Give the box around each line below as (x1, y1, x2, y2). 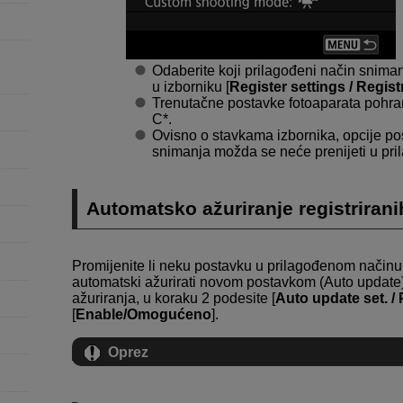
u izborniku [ (151, 78, 229, 94)
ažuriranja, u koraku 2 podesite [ (72, 290, 275, 306)
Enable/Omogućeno (76, 306, 211, 322)
